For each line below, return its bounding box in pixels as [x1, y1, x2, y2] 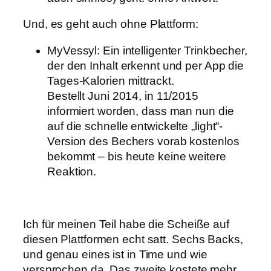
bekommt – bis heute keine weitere [47, 149, 226, 163]
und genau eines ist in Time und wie [23, 247, 207, 261]
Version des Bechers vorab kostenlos [47, 134, 240, 148]
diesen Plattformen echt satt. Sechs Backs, [23, 232, 243, 246]
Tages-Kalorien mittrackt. [47, 74, 174, 87]
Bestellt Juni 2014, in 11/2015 [47, 89, 198, 102]
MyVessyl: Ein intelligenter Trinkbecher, [47, 44, 247, 57]
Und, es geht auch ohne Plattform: [23, 18, 198, 31]
